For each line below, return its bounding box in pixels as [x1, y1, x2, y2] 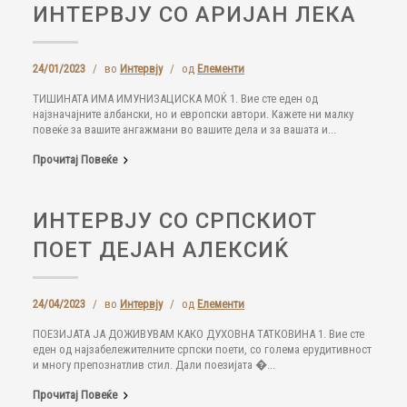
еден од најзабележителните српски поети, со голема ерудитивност [33, 342, 372, 356]
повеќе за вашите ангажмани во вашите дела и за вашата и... [33, 123, 336, 136]
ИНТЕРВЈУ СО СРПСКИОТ [33, 208, 317, 233]
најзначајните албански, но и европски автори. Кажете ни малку [33, 107, 353, 121]
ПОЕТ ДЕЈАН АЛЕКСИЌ [33, 237, 289, 263]
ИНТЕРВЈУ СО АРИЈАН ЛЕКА [33, 2, 356, 27]
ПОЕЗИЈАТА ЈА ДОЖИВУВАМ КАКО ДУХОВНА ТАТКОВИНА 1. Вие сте [33, 327, 364, 341]
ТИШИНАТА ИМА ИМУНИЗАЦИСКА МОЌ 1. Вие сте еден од [33, 92, 318, 105]
